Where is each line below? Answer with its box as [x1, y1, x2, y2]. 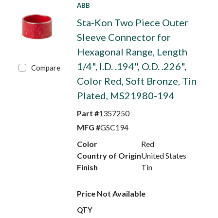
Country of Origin [76, 151, 141, 160]
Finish [76, 163, 98, 172]
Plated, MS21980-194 [76, 90, 175, 101]
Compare [31, 63, 61, 72]
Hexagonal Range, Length [76, 46, 187, 57]
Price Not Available [76, 189, 145, 198]
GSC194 [100, 123, 128, 132]
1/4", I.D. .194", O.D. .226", [76, 60, 186, 72]
